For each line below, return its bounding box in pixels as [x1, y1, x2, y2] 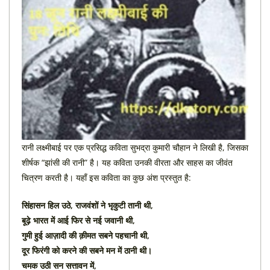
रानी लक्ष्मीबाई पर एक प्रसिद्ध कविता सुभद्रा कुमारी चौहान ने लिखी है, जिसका [22, 142, 248, 154]
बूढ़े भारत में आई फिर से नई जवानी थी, [22, 215, 135, 227]
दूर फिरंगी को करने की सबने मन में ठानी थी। [22, 245, 152, 257]
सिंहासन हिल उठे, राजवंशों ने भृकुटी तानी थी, [22, 199, 153, 212]
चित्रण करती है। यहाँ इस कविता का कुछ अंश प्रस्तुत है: [22, 172, 191, 184]
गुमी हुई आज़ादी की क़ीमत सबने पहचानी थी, [22, 230, 149, 242]
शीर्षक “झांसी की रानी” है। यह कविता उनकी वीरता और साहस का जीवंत [22, 157, 233, 169]
